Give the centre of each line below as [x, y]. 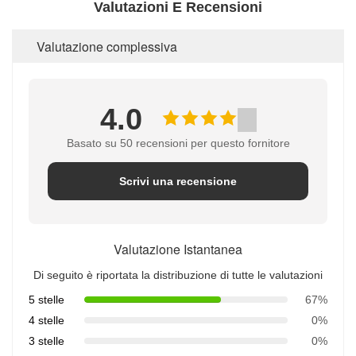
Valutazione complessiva [107, 46]
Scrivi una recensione [178, 181]
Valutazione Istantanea [178, 249]
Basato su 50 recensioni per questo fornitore [178, 143]
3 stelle [46, 341]
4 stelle [46, 320]
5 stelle [46, 300]
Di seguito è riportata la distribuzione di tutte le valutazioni [178, 275]
